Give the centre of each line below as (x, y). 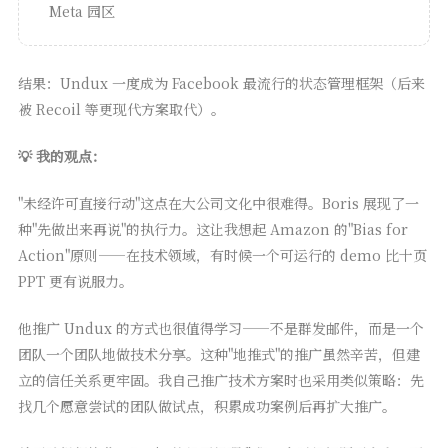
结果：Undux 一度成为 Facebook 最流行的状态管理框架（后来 (221, 83)
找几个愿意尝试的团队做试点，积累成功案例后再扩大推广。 (206, 406)
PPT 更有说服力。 (75, 281)
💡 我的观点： (61, 156)
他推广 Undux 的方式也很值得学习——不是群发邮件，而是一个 (220, 328)
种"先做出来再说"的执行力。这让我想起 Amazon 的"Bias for (212, 229)
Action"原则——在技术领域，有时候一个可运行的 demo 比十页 (222, 255)
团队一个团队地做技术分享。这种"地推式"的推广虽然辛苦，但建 (218, 354)
